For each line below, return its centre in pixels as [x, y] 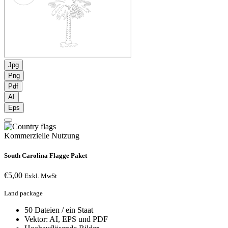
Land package [23, 193]
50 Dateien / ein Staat [59, 210]
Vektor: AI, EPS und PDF [66, 219]
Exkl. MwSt [41, 176]
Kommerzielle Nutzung [42, 136]
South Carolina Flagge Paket [46, 156]
